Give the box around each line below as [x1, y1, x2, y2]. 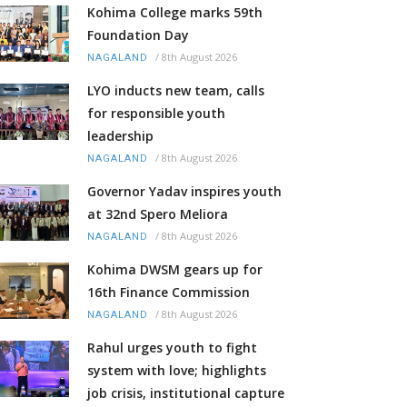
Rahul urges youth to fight [87, 339, 257, 357]
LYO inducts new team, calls [87, 82, 264, 100]
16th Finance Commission [87, 283, 250, 302]
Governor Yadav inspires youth [87, 183, 282, 201]
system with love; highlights [87, 362, 266, 380]
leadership [87, 127, 154, 145]
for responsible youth [87, 104, 225, 123]
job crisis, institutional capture [87, 384, 284, 402]
